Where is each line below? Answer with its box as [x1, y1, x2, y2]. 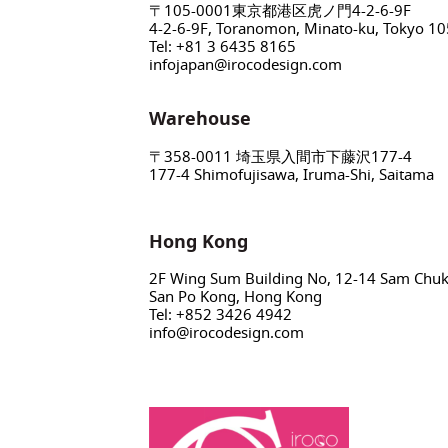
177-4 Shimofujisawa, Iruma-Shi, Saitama [149, 163, 435, 184]
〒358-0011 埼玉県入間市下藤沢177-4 [149, 145, 413, 166]
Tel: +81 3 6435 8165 [149, 36, 297, 57]
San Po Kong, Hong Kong [149, 286, 323, 307]
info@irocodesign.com [149, 322, 305, 343]
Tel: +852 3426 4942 [149, 304, 293, 325]
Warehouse [149, 106, 252, 132]
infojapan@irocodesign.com [149, 54, 343, 75]
